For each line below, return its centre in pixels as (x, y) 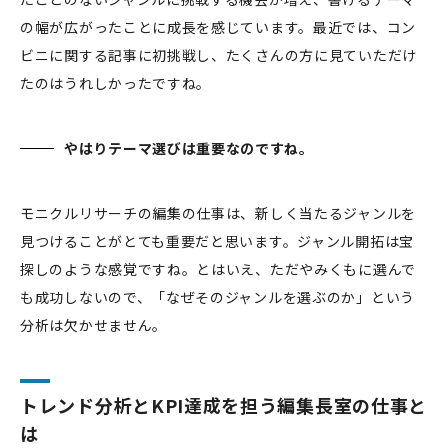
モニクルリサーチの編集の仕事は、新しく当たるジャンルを (218, 212)
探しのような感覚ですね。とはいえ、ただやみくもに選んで (218, 268)
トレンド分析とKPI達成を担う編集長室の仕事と (224, 404)
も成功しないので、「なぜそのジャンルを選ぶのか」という (217, 296)
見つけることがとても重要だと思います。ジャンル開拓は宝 (217, 240)
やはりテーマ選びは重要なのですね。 (189, 147)
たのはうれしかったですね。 (116, 82)
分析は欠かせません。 (93, 324)
